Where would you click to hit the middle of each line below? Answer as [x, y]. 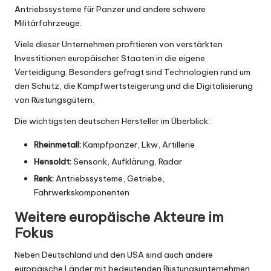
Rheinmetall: [57, 144]
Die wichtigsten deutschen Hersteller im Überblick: [112, 121]
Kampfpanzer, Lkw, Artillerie [138, 144]
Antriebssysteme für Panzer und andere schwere [110, 9]
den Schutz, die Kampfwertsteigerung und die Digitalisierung [134, 86]
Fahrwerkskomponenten [82, 192]
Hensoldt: [53, 161]
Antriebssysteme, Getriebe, [109, 178]
